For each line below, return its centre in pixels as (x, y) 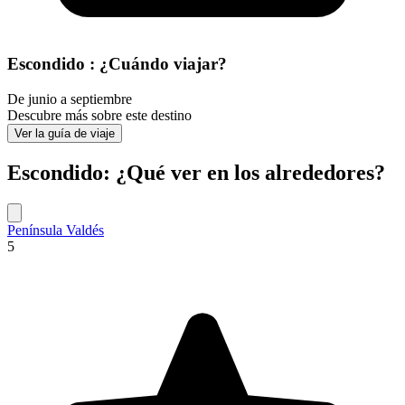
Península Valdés (56, 230)
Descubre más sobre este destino (99, 115)
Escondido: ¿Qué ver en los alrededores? (196, 172)
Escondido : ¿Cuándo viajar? (117, 64)
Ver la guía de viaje (65, 133)
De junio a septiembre (70, 99)
